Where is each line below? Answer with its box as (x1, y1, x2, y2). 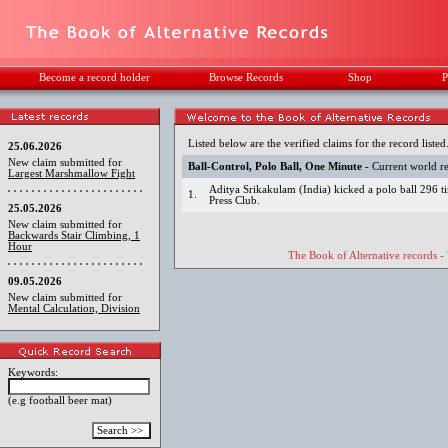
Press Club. (209, 195, 261, 206)
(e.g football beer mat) (8, 394, 112, 406)
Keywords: (8, 366, 58, 378)
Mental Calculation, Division (8, 303, 140, 314)
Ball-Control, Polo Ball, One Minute (188, 161, 363, 172)
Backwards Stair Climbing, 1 (8, 230, 140, 241)
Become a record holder (39, 72, 150, 83)
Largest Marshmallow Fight (8, 168, 135, 179)
